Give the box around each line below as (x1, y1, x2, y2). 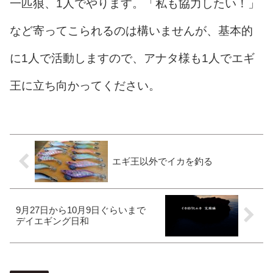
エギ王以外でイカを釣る (112, 156, 213, 167)
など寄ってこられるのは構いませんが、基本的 (10, 24, 253, 37)
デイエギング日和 (16, 215, 89, 226)
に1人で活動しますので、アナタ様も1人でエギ (10, 52, 255, 65)
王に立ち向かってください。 (10, 79, 160, 92)
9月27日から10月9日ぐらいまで (16, 204, 155, 215)
